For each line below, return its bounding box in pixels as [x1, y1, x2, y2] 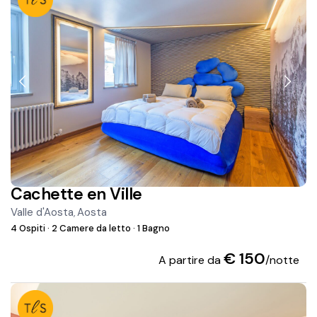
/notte [265, 253, 299, 268]
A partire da [158, 253, 224, 268]
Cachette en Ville [11, 183, 142, 205]
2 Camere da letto [50, 222, 134, 235]
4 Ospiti [11, 222, 48, 235]
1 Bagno [135, 222, 171, 235]
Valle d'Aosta [11, 205, 74, 220]
